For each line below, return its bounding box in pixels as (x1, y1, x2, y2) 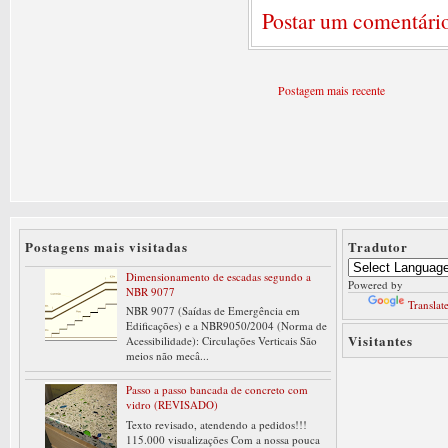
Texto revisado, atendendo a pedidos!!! (126, 416, 308, 432)
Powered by (348, 277, 404, 293)
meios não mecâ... (126, 348, 210, 364)
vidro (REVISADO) (126, 397, 219, 413)
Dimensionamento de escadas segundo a (126, 268, 312, 284)
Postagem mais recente (278, 82, 385, 98)
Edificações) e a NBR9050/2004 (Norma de (126, 318, 328, 334)
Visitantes (348, 331, 414, 351)
